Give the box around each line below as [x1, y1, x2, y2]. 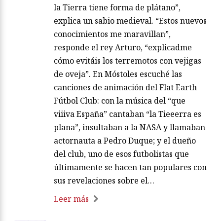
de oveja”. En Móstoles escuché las [54, 69, 182, 80]
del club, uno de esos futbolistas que [54, 148, 189, 160]
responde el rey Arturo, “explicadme [54, 42, 192, 53]
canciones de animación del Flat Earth [54, 82, 197, 93]
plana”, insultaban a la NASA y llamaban [54, 122, 205, 133]
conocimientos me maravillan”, [54, 29, 171, 40]
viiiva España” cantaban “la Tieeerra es [54, 109, 201, 120]
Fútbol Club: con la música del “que [54, 95, 185, 107]
